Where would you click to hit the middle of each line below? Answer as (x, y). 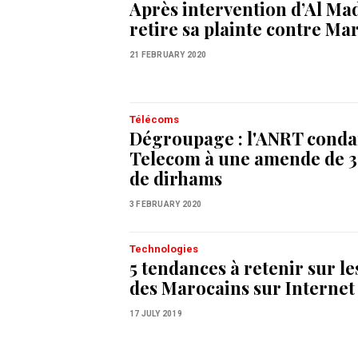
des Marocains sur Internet (242, 288)
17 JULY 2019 (156, 314)
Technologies (164, 249)
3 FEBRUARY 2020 (166, 205)
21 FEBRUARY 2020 (168, 55)
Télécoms (154, 120)
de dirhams (176, 179)
